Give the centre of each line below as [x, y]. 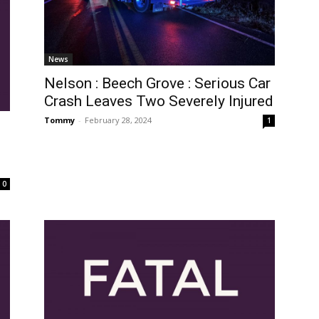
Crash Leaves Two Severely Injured [159, 101]
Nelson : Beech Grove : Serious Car [157, 84]
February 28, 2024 [118, 120]
